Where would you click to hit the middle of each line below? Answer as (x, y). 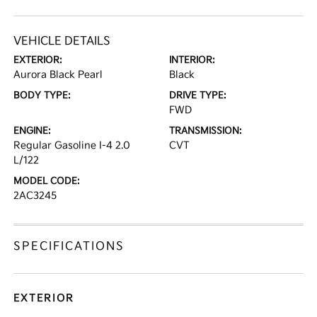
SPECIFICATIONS (69, 247)
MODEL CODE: (47, 181)
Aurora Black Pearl (58, 75)
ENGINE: (33, 131)
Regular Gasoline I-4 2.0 (72, 145)
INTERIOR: (192, 60)
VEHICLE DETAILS (62, 41)
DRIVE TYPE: (198, 96)
